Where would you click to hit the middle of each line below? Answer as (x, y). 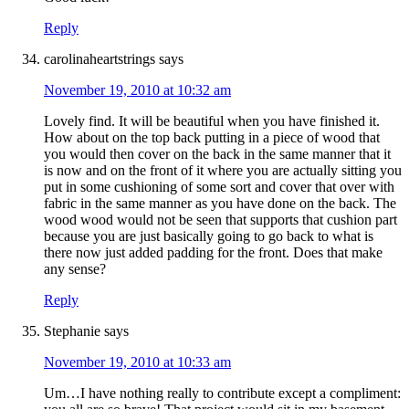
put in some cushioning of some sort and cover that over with (219, 187)
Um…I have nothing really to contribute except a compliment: (222, 393)
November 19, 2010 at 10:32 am (137, 90)
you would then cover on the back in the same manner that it (217, 154)
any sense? (75, 269)
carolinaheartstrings (100, 59)
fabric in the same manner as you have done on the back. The (220, 204)
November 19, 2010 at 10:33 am (137, 362)
